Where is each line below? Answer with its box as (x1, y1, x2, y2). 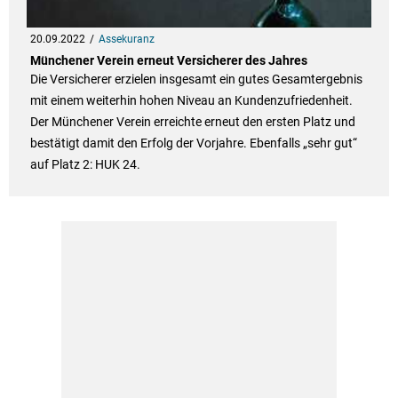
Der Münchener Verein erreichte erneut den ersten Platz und (29, 115, 355, 130)
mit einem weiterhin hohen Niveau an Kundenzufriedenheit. (29, 93, 353, 108)
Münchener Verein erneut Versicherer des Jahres (29, 53, 307, 68)
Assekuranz (98, 33, 155, 46)
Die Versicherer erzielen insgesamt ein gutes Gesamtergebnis (29, 72, 362, 87)
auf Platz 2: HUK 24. (29, 157, 140, 172)
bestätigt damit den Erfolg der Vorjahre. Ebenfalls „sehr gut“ (29, 136, 357, 151)
